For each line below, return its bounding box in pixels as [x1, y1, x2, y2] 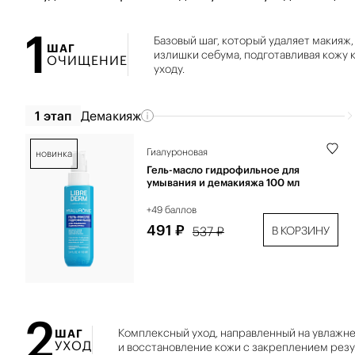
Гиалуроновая [146, 146, 208, 158]
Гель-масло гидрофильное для [146, 163, 300, 177]
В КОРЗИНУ [271, 223, 330, 238]
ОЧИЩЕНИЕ [47, 52, 128, 68]
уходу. [154, 62, 185, 76]
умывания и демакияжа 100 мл [146, 176, 300, 189]
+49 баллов [146, 204, 197, 216]
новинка [36, 147, 72, 159]
